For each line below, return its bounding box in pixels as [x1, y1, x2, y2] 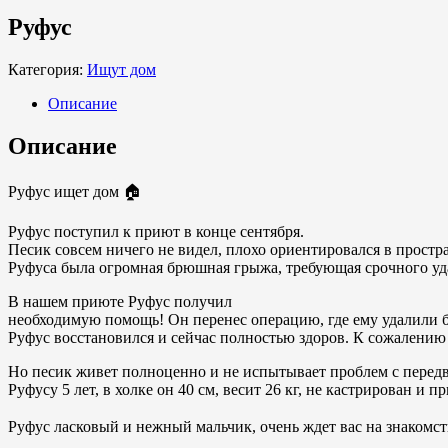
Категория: [8, 60, 87, 78]
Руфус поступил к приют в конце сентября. [8, 222, 304, 240]
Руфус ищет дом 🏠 [8, 182, 141, 200]
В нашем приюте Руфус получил [8, 292, 232, 310]
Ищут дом [87, 60, 156, 78]
